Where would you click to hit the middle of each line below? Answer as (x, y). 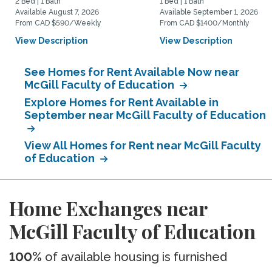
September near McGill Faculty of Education (145, 115)
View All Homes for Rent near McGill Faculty (143, 145)
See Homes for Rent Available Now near (132, 72)
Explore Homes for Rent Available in (121, 102)
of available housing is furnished (134, 257)
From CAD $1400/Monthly (205, 23)
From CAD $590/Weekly (58, 23)
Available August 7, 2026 (57, 12)
